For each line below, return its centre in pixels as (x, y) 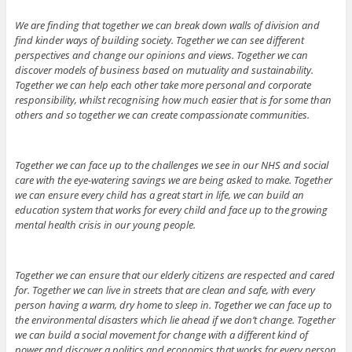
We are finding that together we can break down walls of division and (167, 26)
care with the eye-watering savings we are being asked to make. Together (173, 180)
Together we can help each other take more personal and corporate (163, 85)
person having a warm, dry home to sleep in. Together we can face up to (173, 305)
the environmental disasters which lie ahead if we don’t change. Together (175, 320)
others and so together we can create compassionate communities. (162, 115)
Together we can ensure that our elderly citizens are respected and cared (174, 275)
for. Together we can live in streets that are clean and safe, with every (165, 290)
